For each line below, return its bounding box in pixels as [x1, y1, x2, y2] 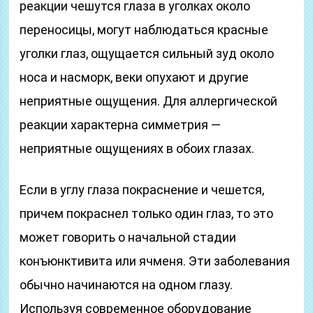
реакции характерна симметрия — [20, 117, 221, 132]
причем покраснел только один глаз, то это [20, 206, 274, 221]
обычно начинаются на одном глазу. [20, 277, 233, 292]
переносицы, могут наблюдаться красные [20, 22, 269, 37]
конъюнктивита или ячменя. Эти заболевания [20, 254, 291, 268]
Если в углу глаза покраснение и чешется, [20, 182, 265, 197]
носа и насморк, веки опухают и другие [20, 70, 249, 85]
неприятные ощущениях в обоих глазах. [20, 141, 255, 156]
